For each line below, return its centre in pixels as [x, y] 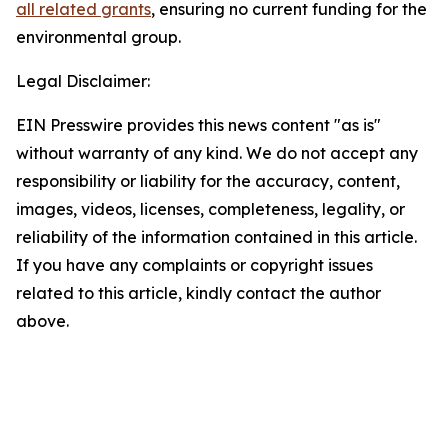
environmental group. [98, 37]
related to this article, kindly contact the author [198, 293]
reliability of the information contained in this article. [216, 237]
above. [42, 321]
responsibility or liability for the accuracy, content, [208, 181]
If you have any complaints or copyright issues [194, 265]
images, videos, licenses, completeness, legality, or [210, 209]
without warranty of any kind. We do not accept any [217, 153]
